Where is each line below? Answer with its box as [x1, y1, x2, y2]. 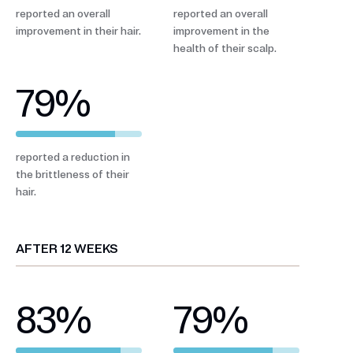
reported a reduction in [16, 150, 130, 164]
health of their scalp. [173, 41, 277, 55]
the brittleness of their [16, 167, 129, 181]
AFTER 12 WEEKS [16, 240, 118, 257]
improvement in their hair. [16, 24, 141, 38]
